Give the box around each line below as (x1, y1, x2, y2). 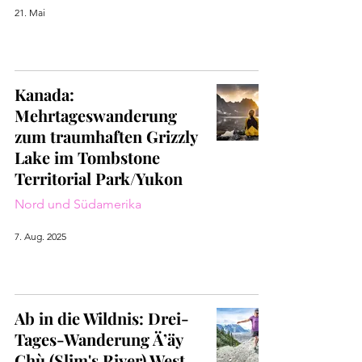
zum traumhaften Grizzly (15, 125, 197, 147)
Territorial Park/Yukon (15, 167, 183, 189)
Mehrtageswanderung (15, 104, 177, 126)
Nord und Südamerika (15, 196, 141, 212)
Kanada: (15, 83, 74, 105)
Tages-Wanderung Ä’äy (15, 328, 183, 350)
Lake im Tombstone (15, 146, 160, 168)
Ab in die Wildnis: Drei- (15, 307, 189, 329)
